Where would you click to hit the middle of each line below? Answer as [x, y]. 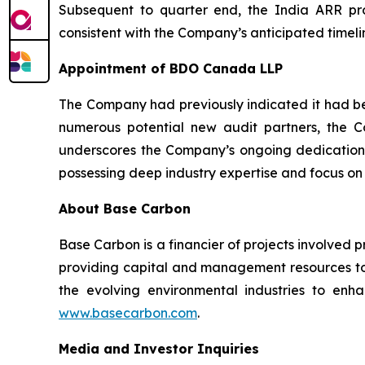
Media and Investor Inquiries [159, 349]
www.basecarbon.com [128, 313]
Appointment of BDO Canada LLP [171, 68]
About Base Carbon [125, 209]
